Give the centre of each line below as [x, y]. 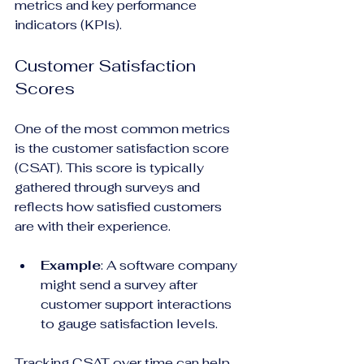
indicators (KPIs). [68, 24]
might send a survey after [121, 284]
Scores [45, 88]
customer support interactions [138, 304]
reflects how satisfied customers [120, 206]
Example [71, 265]
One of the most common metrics [124, 128]
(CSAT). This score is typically [111, 167]
